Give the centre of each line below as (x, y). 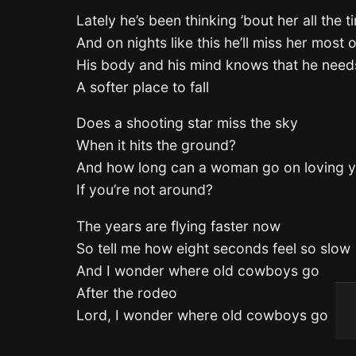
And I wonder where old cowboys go (198, 270)
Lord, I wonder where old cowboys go (202, 315)
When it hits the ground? (156, 145)
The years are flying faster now (178, 226)
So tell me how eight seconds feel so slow (213, 248)
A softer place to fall (143, 87)
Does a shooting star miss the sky (187, 123)
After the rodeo (127, 292)
